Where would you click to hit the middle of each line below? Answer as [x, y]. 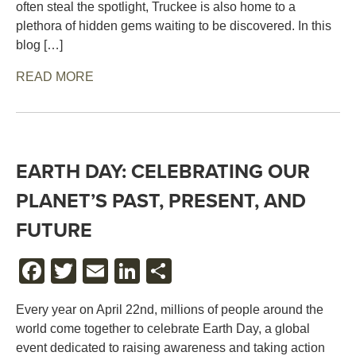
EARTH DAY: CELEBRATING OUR [163, 171]
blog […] [39, 44]
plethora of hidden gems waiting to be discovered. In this [174, 25]
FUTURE [54, 230]
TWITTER [133, 271]
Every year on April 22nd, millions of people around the [170, 309]
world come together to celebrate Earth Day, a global [163, 328]
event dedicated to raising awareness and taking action [170, 347]
